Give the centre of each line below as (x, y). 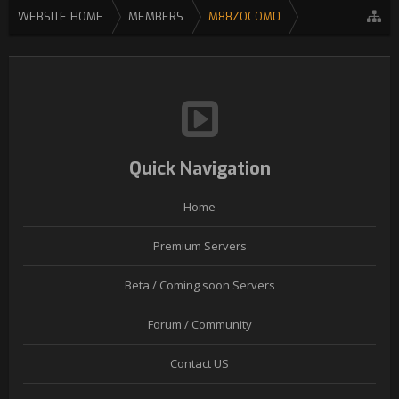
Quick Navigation (199, 169)
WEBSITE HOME (61, 16)
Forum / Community (199, 324)
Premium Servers (199, 246)
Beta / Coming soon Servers (199, 285)
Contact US (199, 363)
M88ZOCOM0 (244, 16)
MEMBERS (156, 16)
